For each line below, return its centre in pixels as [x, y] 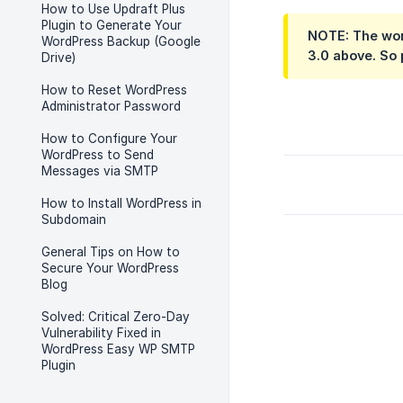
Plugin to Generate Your [112, 25]
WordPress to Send [98, 155]
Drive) [58, 58]
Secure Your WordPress [110, 268]
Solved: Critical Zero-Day [116, 317]
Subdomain [74, 219]
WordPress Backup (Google [121, 41]
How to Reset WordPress [114, 90]
